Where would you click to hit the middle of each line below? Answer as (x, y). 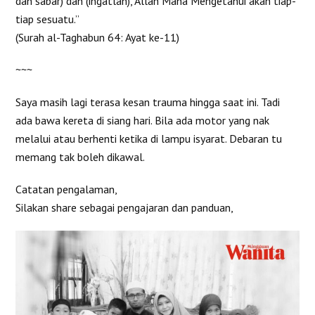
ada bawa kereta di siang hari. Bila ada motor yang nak (143, 120)
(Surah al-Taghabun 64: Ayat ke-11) (98, 37)
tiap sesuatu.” (48, 19)
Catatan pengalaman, (67, 189)
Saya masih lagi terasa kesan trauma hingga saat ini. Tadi (148, 102)
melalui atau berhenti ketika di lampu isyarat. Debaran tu (149, 138)
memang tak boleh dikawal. (81, 156)
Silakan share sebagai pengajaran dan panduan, (125, 207)
